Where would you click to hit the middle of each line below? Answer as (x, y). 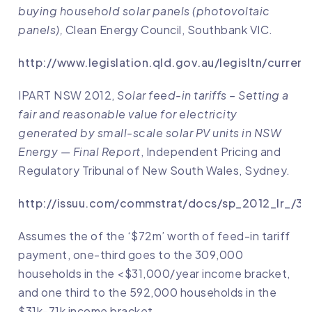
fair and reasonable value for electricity (128, 114)
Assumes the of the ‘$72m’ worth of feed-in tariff (154, 236)
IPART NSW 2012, (68, 95)
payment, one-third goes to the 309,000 (131, 255)
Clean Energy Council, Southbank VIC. (169, 30)
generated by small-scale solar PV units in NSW (150, 133)
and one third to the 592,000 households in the (147, 292)
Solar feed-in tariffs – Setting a (203, 95)
